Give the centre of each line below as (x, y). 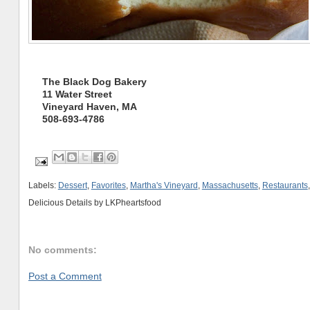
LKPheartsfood (133, 203)
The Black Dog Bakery (94, 82)
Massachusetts (230, 185)
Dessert (72, 185)
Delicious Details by (66, 203)
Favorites (108, 185)
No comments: (62, 250)
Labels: (43, 185)
